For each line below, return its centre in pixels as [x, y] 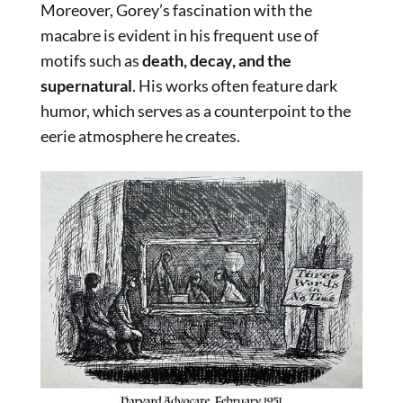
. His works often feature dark [235, 85]
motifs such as [91, 60]
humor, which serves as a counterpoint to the [196, 110]
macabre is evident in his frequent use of [179, 35]
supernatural [86, 85]
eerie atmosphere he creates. [140, 135]
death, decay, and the [217, 60]
